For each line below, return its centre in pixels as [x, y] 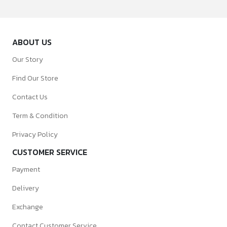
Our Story [28, 60]
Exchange [28, 207]
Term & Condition [40, 116]
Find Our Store [35, 78]
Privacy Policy [35, 135]
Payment [26, 169]
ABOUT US [32, 42]
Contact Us [30, 97]
